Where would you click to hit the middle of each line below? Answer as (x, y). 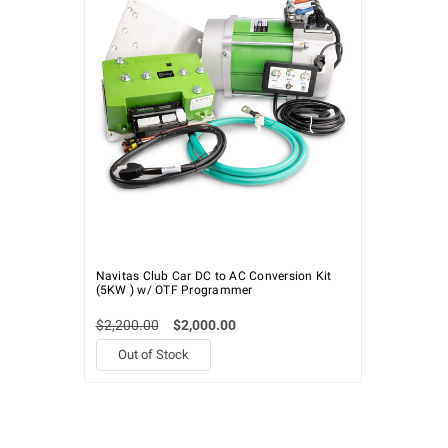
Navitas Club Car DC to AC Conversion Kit (213, 276)
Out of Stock (153, 355)
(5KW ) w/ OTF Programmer (174, 290)
